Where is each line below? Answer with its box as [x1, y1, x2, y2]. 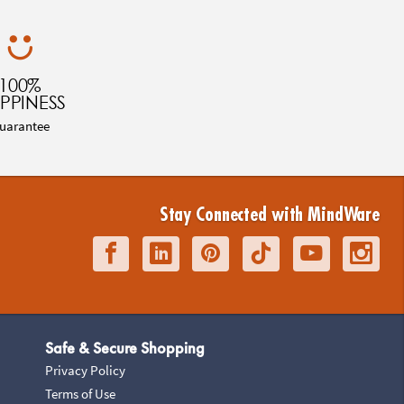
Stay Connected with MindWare [159, 205, 381, 225]
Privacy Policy [44, 361, 125, 379]
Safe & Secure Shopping [44, 336, 205, 359]
